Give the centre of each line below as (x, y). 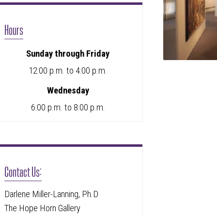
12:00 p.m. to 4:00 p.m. (68, 70)
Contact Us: (23, 171)
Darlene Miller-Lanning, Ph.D (52, 194)
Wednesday (68, 90)
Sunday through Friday (68, 54)
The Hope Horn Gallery (43, 208)
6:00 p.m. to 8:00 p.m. (68, 107)
